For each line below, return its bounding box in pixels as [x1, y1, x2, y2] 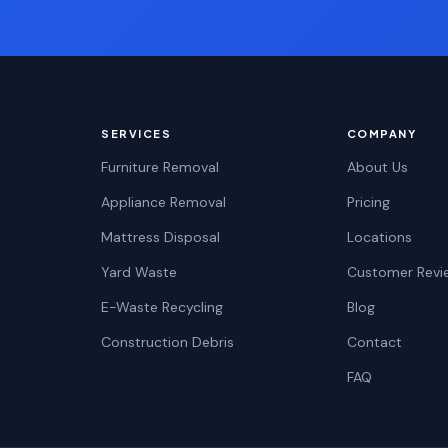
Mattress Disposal [101, 228, 221, 246]
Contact [346, 333, 402, 351]
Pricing [346, 193, 390, 211]
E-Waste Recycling [101, 298, 224, 316]
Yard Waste [101, 263, 178, 281]
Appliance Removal [101, 193, 227, 211]
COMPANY [346, 127, 417, 140]
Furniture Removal [101, 158, 220, 176]
